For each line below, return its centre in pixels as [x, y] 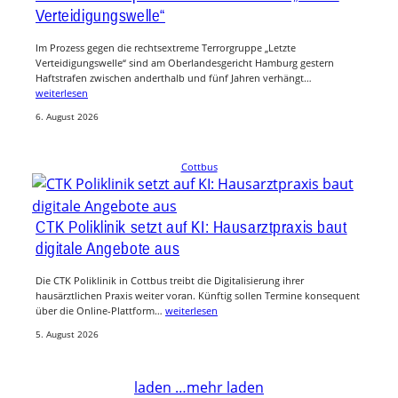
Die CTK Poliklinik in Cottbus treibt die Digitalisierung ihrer [170, 280]
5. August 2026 [67, 334]
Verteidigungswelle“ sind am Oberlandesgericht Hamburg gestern [185, 63]
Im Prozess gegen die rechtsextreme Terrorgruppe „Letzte [166, 48]
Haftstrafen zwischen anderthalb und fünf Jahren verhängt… [174, 78]
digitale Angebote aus [108, 247]
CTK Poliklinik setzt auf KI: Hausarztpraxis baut [191, 226]
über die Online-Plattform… [100, 310]
